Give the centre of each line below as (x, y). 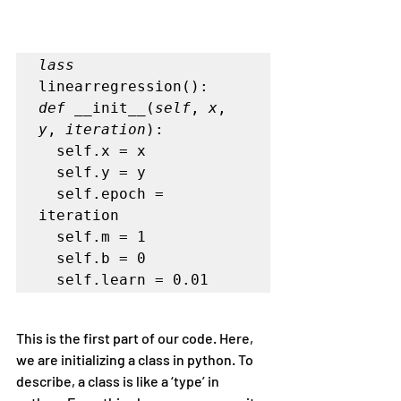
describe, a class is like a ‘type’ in (119, 380)
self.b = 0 (47, 258)
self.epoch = (47, 193)
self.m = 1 (47, 236)
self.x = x (47, 150)
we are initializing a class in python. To (136, 359)
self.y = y (47, 172)
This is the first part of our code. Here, (136, 337)
